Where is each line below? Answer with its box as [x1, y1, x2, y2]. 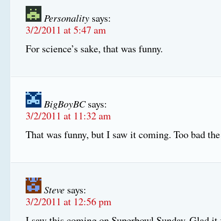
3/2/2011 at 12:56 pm [26, 195, 111, 209]
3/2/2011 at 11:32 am [26, 109, 111, 123]
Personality [44, 11, 89, 25]
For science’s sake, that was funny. [26, 42, 163, 56]
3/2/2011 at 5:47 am [26, 23, 106, 37]
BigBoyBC [44, 97, 85, 110]
